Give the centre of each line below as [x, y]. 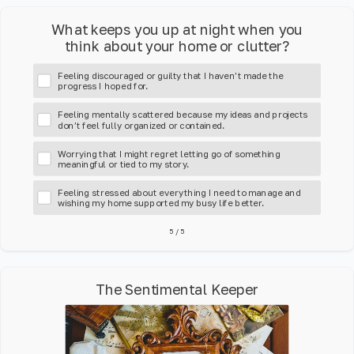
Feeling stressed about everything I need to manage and [179, 192]
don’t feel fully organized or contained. [141, 125]
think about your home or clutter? [177, 46]
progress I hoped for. [103, 86]
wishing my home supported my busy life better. [161, 203]
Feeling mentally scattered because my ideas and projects [183, 114]
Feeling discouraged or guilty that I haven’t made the [170, 75]
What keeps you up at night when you [177, 29]
